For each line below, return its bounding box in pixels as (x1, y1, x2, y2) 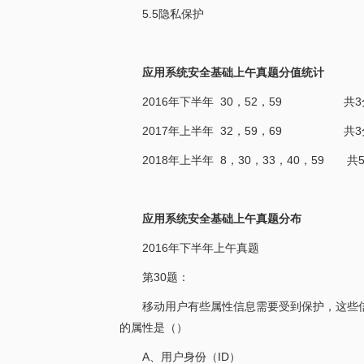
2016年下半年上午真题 (142, 241, 259, 254)
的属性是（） (119, 321, 188, 334)
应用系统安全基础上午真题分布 (142, 212, 301, 225)
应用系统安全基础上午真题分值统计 (142, 66, 324, 79)
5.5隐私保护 (142, 7, 204, 20)
